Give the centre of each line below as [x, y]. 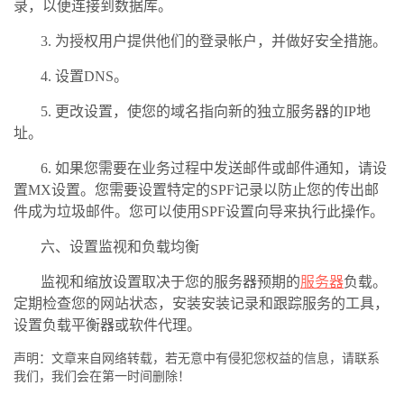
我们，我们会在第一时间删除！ [102, 376]
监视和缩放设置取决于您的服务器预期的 [170, 281]
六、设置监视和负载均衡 [120, 246]
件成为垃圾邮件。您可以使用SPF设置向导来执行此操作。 [199, 211]
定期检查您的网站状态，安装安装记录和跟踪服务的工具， [201, 303]
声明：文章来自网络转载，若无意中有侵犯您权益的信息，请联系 [197, 358]
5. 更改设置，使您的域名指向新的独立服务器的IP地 [206, 111]
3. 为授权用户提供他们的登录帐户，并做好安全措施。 [214, 41]
